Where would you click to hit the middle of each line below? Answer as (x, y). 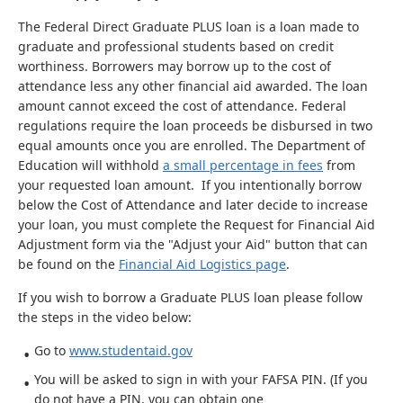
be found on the (68, 264)
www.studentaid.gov (131, 350)
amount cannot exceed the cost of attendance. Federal (182, 106)
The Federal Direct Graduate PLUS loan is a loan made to (188, 27)
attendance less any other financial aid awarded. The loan (193, 86)
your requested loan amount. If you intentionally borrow (190, 185)
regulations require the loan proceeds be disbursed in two (195, 125)
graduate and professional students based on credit (176, 46)
